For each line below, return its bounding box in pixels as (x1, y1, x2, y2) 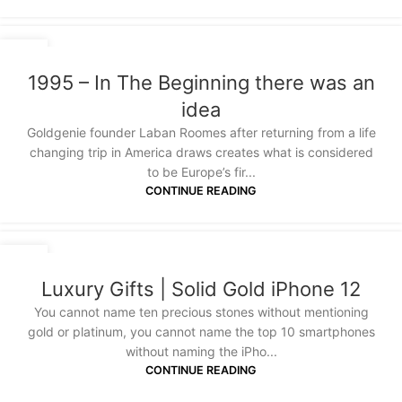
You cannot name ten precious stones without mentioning (33, 303, 369, 319)
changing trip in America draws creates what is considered (29, 144, 373, 161)
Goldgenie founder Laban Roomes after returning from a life (26, 125, 376, 141)
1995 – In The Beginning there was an (27, 71, 375, 95)
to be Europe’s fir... (146, 164, 256, 180)
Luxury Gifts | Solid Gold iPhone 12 (41, 276, 361, 301)
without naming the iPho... (125, 343, 277, 359)
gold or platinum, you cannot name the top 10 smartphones (27, 323, 375, 339)
